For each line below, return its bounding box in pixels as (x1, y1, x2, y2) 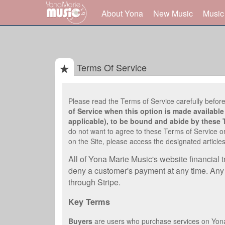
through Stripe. (68, 176, 123, 188)
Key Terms (68, 196, 110, 208)
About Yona (101, 8, 143, 19)
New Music (153, 8, 193, 19)
